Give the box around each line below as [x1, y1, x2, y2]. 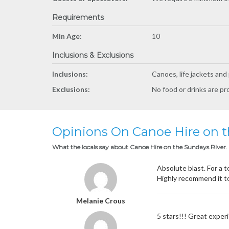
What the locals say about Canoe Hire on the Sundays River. [52, 143, 227, 151]
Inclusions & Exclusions [52, 51, 133, 60]
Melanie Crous [76, 196, 125, 205]
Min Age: [52, 32, 82, 40]
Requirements [52, 13, 104, 22]
